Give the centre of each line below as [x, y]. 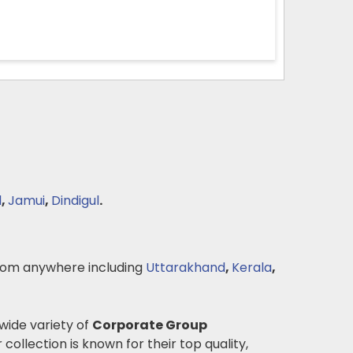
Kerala [252, 268]
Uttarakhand [186, 268]
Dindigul [75, 201]
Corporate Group [150, 325]
